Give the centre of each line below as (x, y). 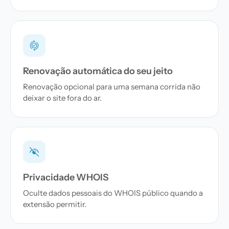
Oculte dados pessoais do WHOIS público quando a (113, 193)
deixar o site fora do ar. (62, 98)
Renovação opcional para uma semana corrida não (112, 87)
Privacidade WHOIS (66, 177)
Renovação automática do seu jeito (98, 71)
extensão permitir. (55, 204)
